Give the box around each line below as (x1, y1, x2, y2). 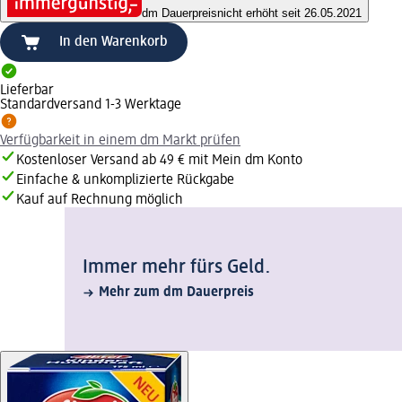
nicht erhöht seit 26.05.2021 (217, 6, 362, 21)
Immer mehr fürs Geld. (83, 258, 271, 278)
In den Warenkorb (59, 35, 168, 50)
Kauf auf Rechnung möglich (16, 193, 183, 208)
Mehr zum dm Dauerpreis (99, 285, 254, 301)
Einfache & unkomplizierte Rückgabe (16, 173, 234, 188)
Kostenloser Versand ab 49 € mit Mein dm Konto (16, 153, 302, 169)
